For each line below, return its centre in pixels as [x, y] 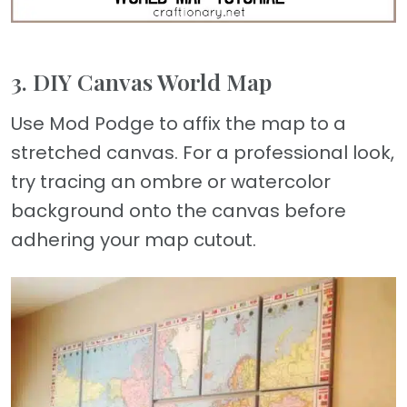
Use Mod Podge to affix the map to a [179, 124]
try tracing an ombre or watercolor [171, 182]
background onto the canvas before [179, 211]
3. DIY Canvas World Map [141, 82]
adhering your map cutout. [134, 240]
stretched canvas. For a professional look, [203, 153]
